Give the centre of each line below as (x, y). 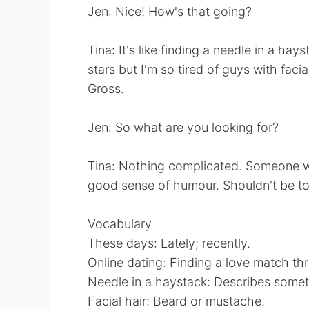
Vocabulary (120, 224)
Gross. (106, 89)
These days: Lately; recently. (169, 243)
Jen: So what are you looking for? (183, 127)
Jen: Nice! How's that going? (170, 11)
